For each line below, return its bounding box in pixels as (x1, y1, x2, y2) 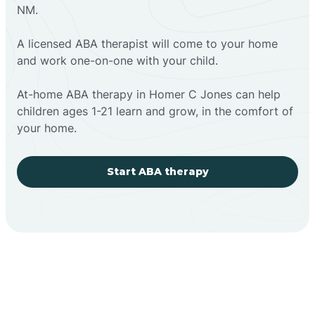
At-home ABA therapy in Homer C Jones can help (17, 86, 281, 101)
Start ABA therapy (106, 165, 209, 178)
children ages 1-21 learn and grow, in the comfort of (17, 103, 293, 118)
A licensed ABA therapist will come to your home (17, 36, 278, 51)
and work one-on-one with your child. (17, 53, 218, 67)
